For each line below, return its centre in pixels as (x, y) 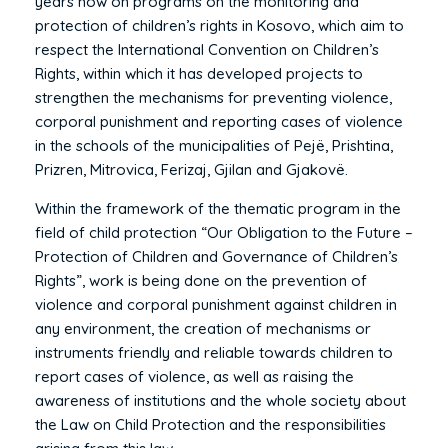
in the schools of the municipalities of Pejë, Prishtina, (214, 145)
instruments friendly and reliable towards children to (214, 352)
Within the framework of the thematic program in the (218, 208)
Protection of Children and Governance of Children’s (216, 256)
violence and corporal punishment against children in (216, 304)
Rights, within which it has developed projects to (199, 73)
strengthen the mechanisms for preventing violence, (213, 97)
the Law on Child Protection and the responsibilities (210, 424)
